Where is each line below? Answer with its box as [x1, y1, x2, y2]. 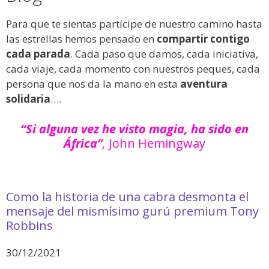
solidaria [6, 92, 50, 106]
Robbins [6, 217, 53, 234]
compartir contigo [157, 32, 250, 46]
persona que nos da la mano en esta [6, 77, 180, 91]
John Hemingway [109, 134, 205, 151]
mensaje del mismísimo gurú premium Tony [6, 202, 259, 219]
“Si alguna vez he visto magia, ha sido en [20, 120, 249, 137]
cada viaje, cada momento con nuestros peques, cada [6, 62, 260, 76]
